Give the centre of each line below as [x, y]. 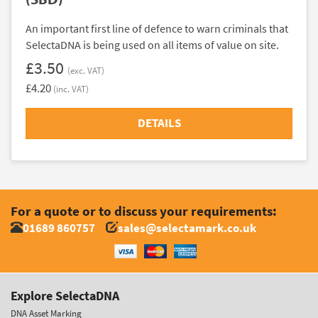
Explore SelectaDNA [65, 296]
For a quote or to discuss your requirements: [144, 211]
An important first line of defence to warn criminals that [157, 28]
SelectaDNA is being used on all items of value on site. [152, 45]
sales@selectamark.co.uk [187, 228]
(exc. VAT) [86, 70]
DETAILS [159, 123]
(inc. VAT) [71, 89]
